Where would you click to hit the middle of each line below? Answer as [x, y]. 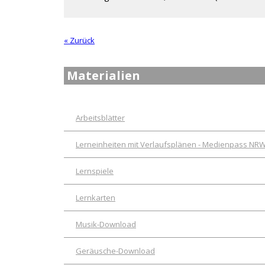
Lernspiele [95, 171]
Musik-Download [106, 224]
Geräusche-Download [115, 251]
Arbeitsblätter [100, 117]
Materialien [104, 76]
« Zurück [79, 40]
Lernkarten [96, 197]
